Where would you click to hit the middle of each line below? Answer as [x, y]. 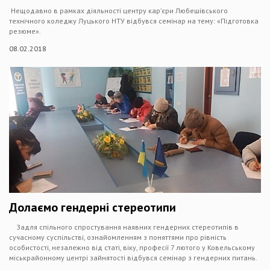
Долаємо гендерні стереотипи [93, 207]
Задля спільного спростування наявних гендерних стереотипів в [124, 227]
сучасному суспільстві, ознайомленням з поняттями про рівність [118, 237]
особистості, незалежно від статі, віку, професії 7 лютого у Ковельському [132, 247]
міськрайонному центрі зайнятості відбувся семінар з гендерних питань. [133, 258]
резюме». [25, 31]
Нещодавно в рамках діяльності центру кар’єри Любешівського [118, 11]
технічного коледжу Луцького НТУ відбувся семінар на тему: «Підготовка [134, 21]
